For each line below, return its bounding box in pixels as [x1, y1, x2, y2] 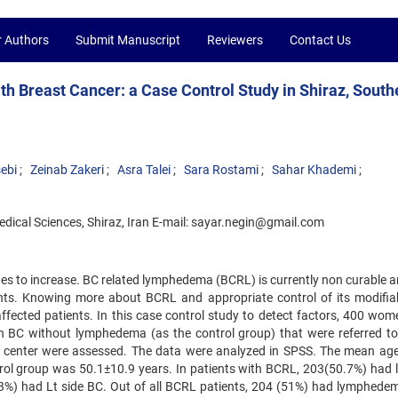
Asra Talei [117, 163, 171, 177]
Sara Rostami [184, 163, 259, 177]
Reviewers [207, 33, 263, 47]
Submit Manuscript [76, 33, 180, 47]
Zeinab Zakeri [30, 163, 104, 177]
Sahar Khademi [272, 163, 356, 177]
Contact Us [290, 33, 351, 47]
